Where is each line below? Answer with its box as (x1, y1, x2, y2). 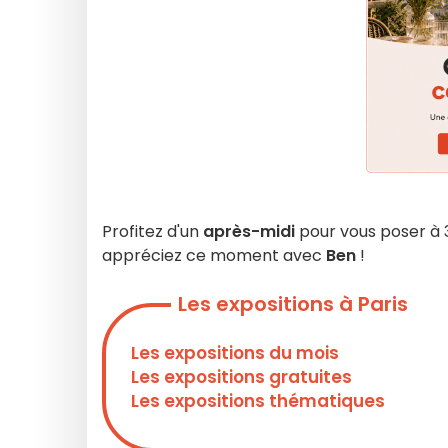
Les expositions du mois (131, 340, 339, 365)
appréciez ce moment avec (102, 243, 326, 267)
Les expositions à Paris (178, 289, 408, 318)
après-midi (203, 219, 295, 243)
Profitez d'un (102, 219, 203, 243)
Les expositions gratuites (131, 364, 352, 389)
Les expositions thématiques (131, 388, 385, 413)
